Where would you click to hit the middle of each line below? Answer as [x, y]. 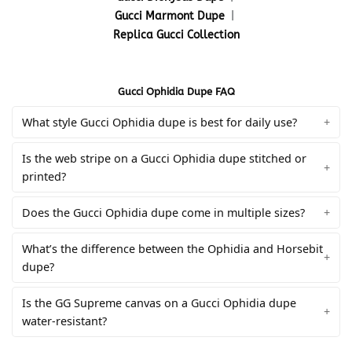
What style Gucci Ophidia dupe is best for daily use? [159, 123]
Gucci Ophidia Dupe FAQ [176, 92]
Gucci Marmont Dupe [170, 16]
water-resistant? [64, 321]
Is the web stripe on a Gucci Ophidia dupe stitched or [164, 159]
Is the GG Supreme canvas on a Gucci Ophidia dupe [159, 302]
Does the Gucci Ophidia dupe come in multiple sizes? [163, 212]
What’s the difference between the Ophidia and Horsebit [172, 248]
